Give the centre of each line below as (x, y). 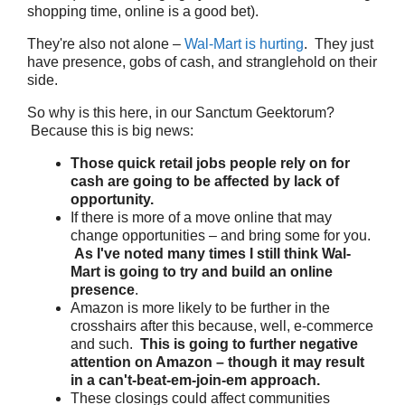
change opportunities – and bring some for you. (221, 235)
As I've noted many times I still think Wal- (212, 254)
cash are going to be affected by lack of (205, 181)
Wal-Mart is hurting (244, 44)
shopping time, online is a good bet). (143, 11)
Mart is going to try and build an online (202, 272)
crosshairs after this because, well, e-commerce (222, 326)
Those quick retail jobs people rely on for (210, 163)
